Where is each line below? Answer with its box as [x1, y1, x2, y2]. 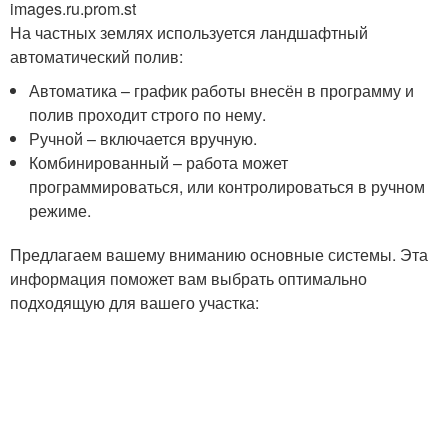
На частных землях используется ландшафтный [10, 21, 368, 45]
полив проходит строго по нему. [29, 103, 267, 127]
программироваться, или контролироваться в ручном [29, 175, 426, 199]
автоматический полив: [10, 45, 183, 69]
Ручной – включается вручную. [29, 127, 258, 151]
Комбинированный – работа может [29, 151, 289, 175]
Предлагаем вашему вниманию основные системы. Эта [10, 243, 428, 267]
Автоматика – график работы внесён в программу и [29, 79, 415, 103]
